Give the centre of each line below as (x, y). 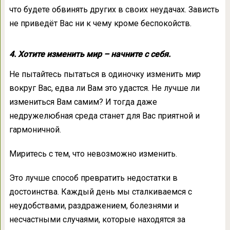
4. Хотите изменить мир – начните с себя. (90, 54)
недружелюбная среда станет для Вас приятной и (104, 116)
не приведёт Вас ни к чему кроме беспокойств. (100, 24)
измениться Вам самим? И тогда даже (83, 102)
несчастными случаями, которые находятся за (97, 220)
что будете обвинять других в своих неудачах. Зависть (114, 10)
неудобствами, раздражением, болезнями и (94, 206)
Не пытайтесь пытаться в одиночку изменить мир (105, 74)
